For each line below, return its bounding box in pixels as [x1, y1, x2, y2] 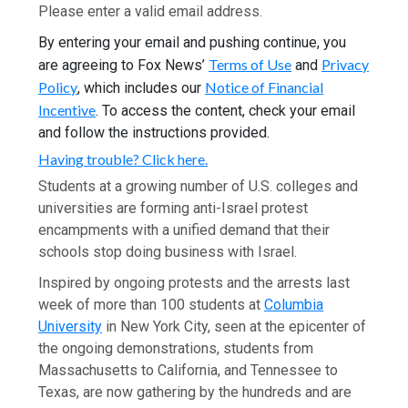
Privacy [321, 55, 370, 73]
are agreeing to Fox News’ [38, 56, 209, 74]
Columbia [264, 295, 324, 313]
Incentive [38, 100, 97, 118]
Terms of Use [209, 55, 292, 73]
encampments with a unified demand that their [38, 220, 331, 239]
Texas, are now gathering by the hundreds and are [38, 382, 352, 401]
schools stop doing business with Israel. [38, 242, 298, 260]
